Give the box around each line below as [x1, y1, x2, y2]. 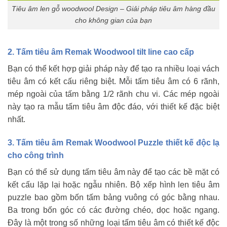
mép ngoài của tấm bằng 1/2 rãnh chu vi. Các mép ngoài [8, 90, 219, 99]
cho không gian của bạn [75, 16, 152, 25]
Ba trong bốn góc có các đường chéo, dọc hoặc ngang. [8, 205, 219, 214]
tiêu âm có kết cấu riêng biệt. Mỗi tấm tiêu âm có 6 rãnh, [8, 77, 219, 86]
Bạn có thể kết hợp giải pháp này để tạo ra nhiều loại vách [8, 64, 219, 73]
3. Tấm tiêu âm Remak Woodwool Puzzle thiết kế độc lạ [8, 138, 219, 147]
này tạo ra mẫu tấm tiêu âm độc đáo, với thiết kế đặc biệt [8, 102, 219, 111]
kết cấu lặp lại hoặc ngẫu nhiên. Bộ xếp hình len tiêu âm [8, 180, 219, 189]
